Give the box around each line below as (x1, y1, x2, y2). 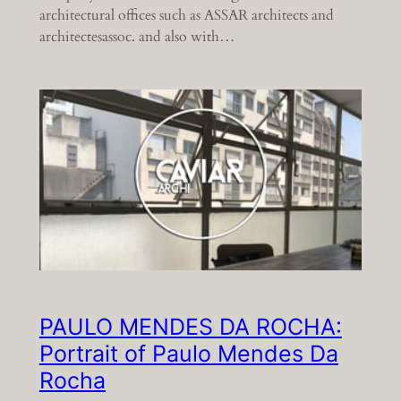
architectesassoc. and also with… (38, 27, 235, 47)
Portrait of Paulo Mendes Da (38, 340, 338, 367)
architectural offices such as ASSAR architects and (38, 5, 334, 26)
